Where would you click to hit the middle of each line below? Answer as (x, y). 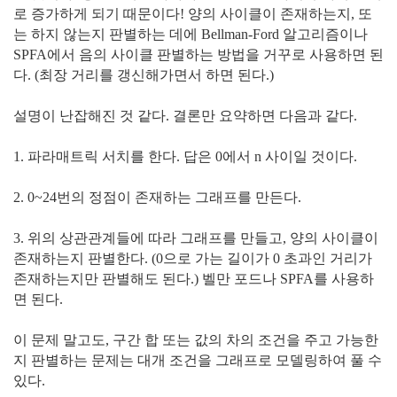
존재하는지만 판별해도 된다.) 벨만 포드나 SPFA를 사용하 (194, 278)
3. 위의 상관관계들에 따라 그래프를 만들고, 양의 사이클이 (196, 237)
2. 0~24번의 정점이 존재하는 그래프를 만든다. (157, 197)
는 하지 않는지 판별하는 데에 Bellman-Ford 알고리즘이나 (191, 34)
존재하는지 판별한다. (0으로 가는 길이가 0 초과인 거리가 (193, 258)
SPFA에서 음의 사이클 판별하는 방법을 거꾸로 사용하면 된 (198, 54)
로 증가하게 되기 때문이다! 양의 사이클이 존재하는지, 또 (193, 13)
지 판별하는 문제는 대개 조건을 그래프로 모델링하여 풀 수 (198, 360)
